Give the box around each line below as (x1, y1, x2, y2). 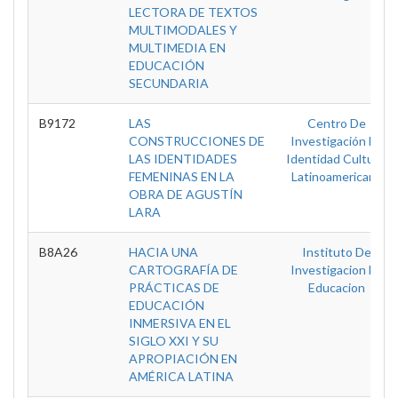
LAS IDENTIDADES (129, 151, 237, 166)
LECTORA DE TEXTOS (129, 4, 258, 20)
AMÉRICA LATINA (129, 369, 234, 384)
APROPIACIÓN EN (129, 351, 237, 366)
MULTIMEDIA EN (129, 40, 226, 55)
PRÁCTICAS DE (129, 280, 219, 295)
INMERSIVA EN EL (129, 315, 231, 330)
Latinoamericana (291, 169, 382, 184)
